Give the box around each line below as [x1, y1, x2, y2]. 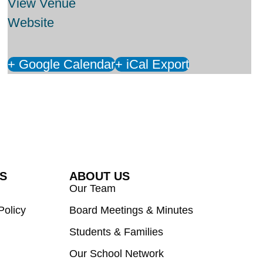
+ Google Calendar [8, 56, 116, 72]
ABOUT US [69, 169, 130, 183]
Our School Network [69, 247, 164, 259]
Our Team [69, 182, 116, 194]
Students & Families [69, 225, 164, 238]
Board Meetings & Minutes [69, 204, 194, 216]
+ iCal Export [115, 56, 190, 72]
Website [8, 15, 55, 30]
